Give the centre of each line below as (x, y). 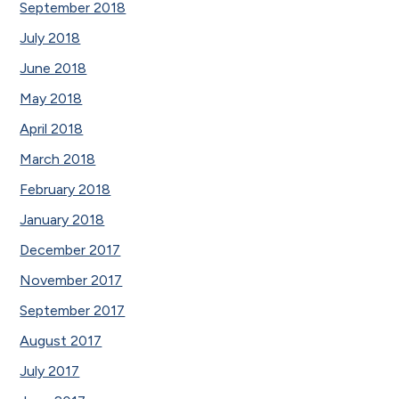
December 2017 (70, 249)
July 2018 (50, 37)
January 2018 (62, 219)
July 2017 (50, 370)
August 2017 (61, 340)
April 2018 (52, 128)
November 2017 (71, 280)
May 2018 (51, 98)
